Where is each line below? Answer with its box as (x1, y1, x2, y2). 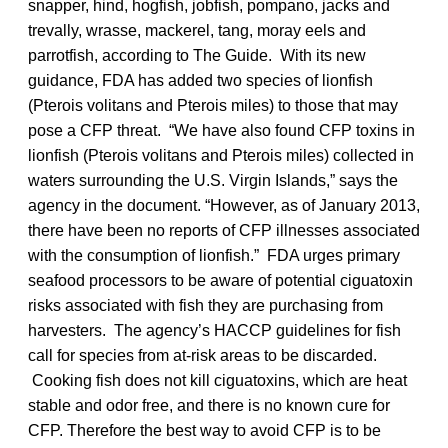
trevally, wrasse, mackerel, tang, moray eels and (28, 21, 366, 39)
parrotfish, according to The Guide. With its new (28, 46, 366, 64)
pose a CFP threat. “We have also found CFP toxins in (28, 121, 415, 139)
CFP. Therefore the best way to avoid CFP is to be (28, 421, 381, 439)
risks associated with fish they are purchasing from (28, 296, 383, 314)
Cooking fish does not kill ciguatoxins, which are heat (28, 371, 407, 389)
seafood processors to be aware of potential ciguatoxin (28, 271, 413, 289)
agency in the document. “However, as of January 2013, (28, 196, 420, 214)
